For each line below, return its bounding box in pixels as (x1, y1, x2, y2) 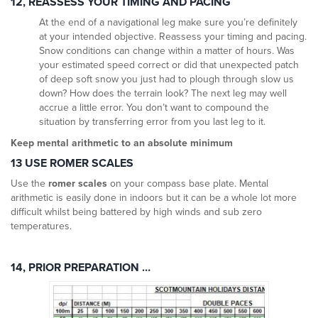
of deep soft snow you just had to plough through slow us (39, 73, 294, 86)
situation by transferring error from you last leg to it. (39, 116, 265, 128)
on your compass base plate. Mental (110, 177, 268, 190)
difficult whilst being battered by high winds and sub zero (11, 206, 262, 219)
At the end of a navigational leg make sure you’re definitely (39, 16, 297, 29)
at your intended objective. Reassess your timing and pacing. (39, 31, 307, 43)
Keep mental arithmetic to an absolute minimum (11, 137, 233, 150)
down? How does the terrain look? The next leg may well (39, 87, 287, 100)
